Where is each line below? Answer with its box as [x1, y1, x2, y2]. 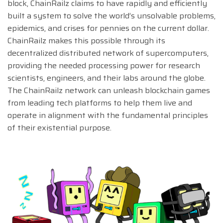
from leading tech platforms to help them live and [7, 97, 192, 110]
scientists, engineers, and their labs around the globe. [7, 72, 206, 85]
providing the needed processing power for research [7, 59, 200, 72]
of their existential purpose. [7, 121, 111, 134]
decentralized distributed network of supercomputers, [7, 47, 209, 60]
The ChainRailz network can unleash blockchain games [7, 84, 210, 97]
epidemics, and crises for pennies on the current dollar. [7, 22, 209, 35]
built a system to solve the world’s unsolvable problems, [7, 9, 216, 22]
